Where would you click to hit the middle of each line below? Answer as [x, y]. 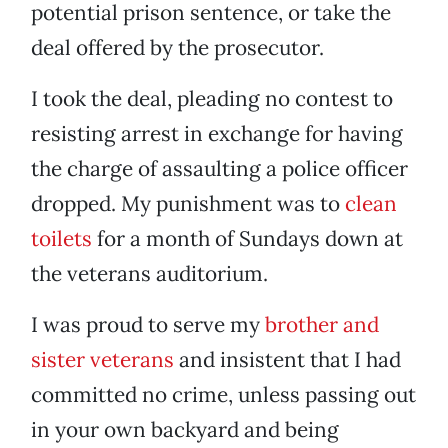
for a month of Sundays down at [247, 239]
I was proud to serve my [148, 325]
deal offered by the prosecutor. [177, 48]
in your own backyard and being [185, 430]
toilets [61, 239]
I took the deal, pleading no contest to [212, 99]
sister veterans [102, 360]
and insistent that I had [287, 360]
